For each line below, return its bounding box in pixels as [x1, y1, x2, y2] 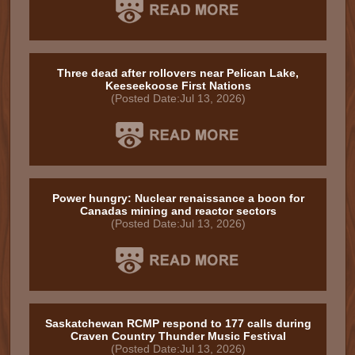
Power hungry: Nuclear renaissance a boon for [52, 192, 304, 204]
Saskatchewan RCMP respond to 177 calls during [44, 317, 311, 330]
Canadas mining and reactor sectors [79, 204, 277, 217]
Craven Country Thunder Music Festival [70, 330, 286, 342]
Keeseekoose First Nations [105, 79, 251, 92]
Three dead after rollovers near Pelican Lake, [57, 67, 299, 79]
